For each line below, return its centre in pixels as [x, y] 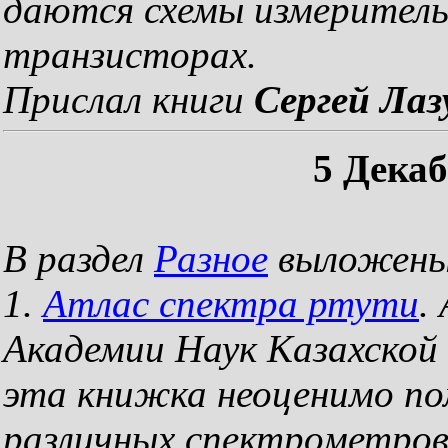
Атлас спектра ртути [231, 303]
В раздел [78, 258]
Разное [211, 258]
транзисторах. [130, 54]
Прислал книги [128, 99]
